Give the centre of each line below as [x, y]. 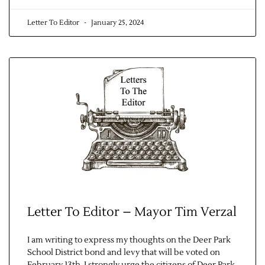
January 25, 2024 [117, 23]
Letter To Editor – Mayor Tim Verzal [132, 212]
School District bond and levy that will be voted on [124, 253]
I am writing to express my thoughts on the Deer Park [129, 240]
